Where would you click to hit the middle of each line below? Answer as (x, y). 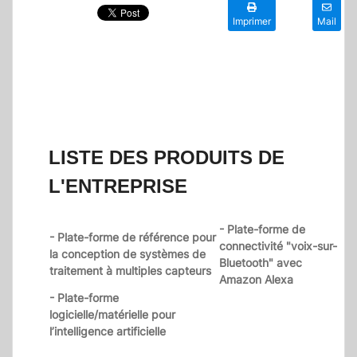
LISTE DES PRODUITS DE (167, 158)
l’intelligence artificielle (108, 331)
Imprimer (252, 22)
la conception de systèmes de (127, 254)
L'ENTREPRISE (118, 186)
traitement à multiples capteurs (130, 271)
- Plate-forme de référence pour (133, 237)
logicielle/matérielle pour (112, 315)
